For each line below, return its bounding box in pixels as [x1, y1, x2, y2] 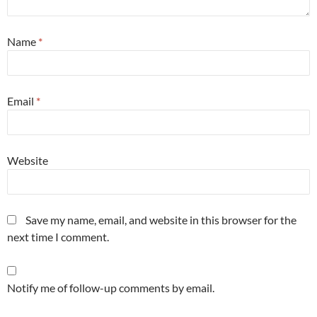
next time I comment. [7, 230, 109, 243]
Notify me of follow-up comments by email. [7, 281, 214, 294]
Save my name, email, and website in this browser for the [25, 213, 296, 226]
